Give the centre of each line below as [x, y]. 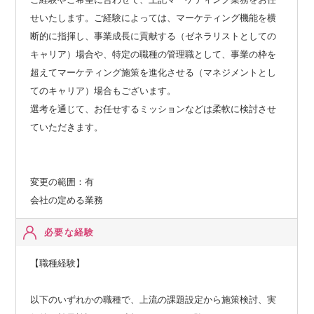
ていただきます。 [67, 127]
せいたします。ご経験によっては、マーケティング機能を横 [153, 18]
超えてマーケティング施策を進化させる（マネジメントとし [153, 72]
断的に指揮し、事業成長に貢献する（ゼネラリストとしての [153, 36]
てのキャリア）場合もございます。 [103, 90]
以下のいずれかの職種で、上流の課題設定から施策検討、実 [153, 299]
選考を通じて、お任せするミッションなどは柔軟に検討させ [153, 109]
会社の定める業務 [67, 200]
